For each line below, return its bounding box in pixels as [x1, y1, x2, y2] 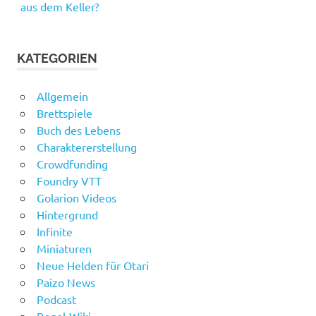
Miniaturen [36, 241, 92, 255]
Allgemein [36, 88, 88, 103]
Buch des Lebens [36, 122, 121, 137]
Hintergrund [36, 207, 98, 221]
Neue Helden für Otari [36, 257, 149, 272]
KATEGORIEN [17, 50, 97, 66]
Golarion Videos [36, 190, 116, 205]
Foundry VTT [36, 173, 102, 188]
